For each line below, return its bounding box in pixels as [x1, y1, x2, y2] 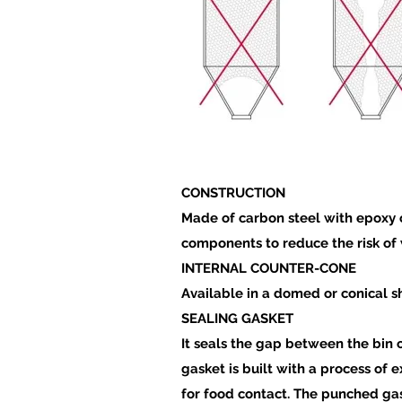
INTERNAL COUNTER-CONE [181, 260, 356, 276]
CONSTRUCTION [181, 185, 285, 201]
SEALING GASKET [181, 310, 293, 327]
